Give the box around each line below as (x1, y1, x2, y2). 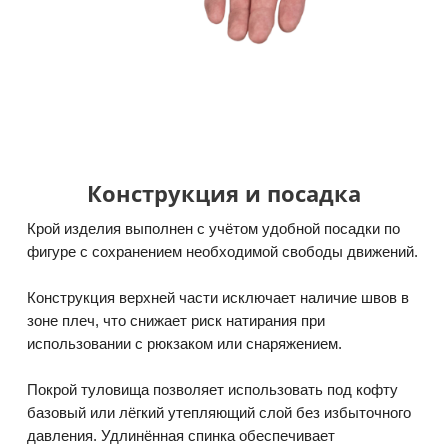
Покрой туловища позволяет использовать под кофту (27, 381, 398, 398)
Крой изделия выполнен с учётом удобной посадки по (27, 220, 400, 237)
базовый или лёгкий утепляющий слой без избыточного (27, 404, 411, 421)
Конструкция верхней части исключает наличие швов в (27, 289, 409, 306)
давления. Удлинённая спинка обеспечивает (27, 427, 335, 444)
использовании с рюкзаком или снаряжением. (27, 335, 342, 352)
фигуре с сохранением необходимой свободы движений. (27, 243, 418, 260)
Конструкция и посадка (87, 178, 361, 208)
